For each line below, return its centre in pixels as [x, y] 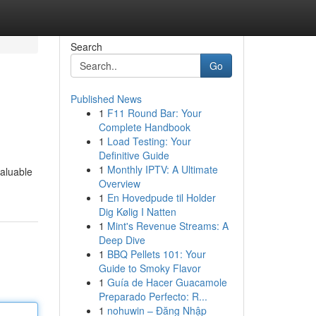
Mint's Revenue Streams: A [168, 226]
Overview [119, 183]
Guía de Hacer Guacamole [167, 282]
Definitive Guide [134, 155]
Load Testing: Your [149, 141]
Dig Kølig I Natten [137, 212]
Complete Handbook [144, 127]
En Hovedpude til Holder [161, 197]
